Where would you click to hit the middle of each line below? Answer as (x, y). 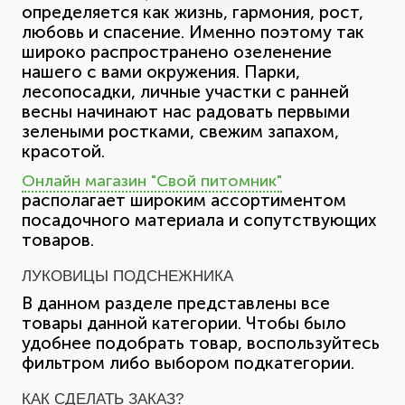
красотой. (63, 151)
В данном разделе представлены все (176, 303)
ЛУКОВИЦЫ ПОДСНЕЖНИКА (127, 276)
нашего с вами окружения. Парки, (161, 71)
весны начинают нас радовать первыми (186, 111)
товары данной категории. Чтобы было (184, 323)
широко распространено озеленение (177, 52)
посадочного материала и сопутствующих (199, 220)
